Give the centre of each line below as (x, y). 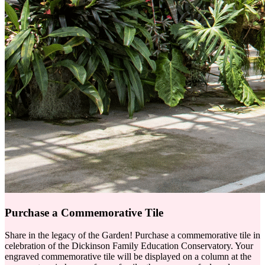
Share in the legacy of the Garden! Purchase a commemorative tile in (132, 235)
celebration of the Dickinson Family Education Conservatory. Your (129, 246)
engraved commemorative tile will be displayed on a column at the (128, 257)
